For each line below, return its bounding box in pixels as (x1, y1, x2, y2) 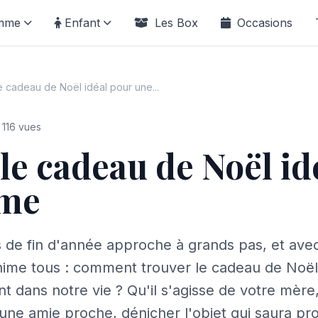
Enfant (65, 16, 100, 30)
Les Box (151, 16, 198, 30)
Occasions (234, 16, 292, 30)
